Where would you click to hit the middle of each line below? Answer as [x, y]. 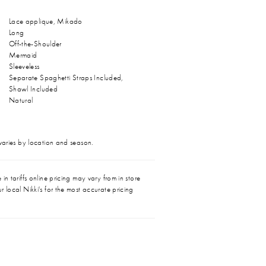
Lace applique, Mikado [45, 21]
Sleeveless [24, 66]
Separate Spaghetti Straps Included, [66, 77]
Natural [21, 100]
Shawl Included [33, 88]
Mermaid [23, 55]
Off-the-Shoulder [35, 43]
